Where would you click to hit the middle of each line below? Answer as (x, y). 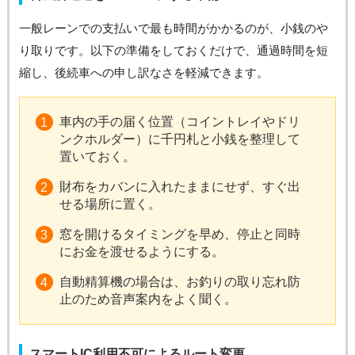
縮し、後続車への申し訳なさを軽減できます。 (143, 73)
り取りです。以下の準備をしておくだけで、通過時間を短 (173, 50)
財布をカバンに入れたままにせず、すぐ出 (179, 187)
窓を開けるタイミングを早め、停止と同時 (179, 234)
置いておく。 (97, 157)
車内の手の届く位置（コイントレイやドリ (179, 122)
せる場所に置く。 (110, 204)
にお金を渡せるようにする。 (141, 252)
